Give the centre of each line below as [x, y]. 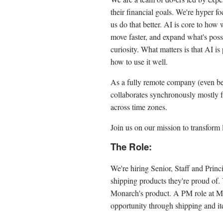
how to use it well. [139, 62]
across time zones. [139, 107]
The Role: [131, 147]
